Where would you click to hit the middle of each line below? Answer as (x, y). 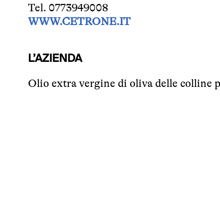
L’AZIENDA (55, 58)
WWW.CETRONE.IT (79, 21)
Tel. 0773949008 (68, 8)
